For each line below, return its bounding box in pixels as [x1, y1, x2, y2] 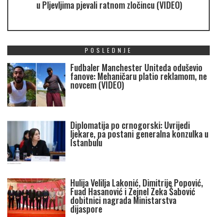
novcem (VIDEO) [70, 78, 124, 91]
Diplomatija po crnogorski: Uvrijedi [70, 118, 190, 131]
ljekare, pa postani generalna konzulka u [70, 127, 208, 140]
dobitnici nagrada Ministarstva [70, 193, 176, 206]
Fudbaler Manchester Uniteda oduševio [70, 61, 202, 74]
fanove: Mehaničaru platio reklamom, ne [70, 69, 207, 82]
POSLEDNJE [84, 46, 133, 54]
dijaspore [70, 202, 102, 215]
